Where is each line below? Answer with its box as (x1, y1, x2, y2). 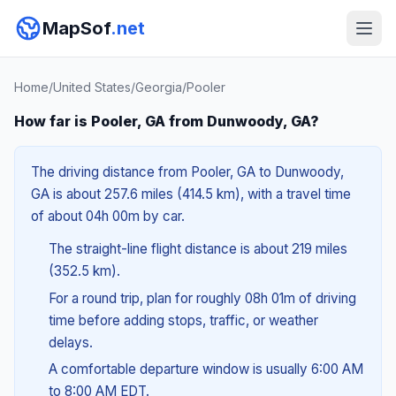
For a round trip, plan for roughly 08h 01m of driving (48, 289, 356, 307)
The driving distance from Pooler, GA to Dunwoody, (31, 164, 344, 180)
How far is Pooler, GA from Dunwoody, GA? (14, 112, 319, 130)
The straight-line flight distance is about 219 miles (48, 240, 347, 257)
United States (53, 80, 131, 95)
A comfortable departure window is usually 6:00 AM (48, 361, 363, 378)
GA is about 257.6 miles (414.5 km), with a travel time (31, 186, 351, 202)
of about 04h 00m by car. (31, 208, 185, 225)
